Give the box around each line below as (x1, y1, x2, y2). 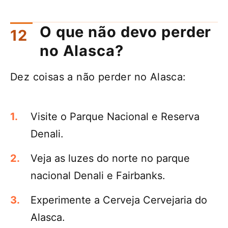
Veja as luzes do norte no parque (31, 152, 190, 165)
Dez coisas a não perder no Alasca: (10, 71, 186, 83)
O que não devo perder (40, 23, 212, 41)
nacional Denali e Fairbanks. (31, 169, 165, 182)
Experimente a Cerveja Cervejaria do (31, 194, 207, 207)
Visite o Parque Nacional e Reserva (31, 110, 199, 123)
